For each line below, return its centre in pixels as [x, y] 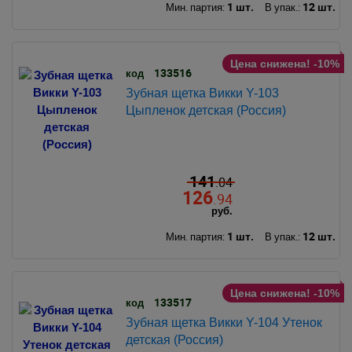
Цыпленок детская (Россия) [205, 110]
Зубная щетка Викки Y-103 [202, 93]
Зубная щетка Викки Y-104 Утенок [224, 322]
